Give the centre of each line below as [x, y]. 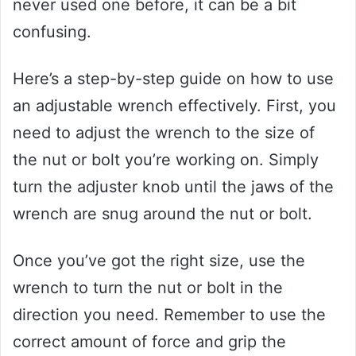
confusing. [52, 32]
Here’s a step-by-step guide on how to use [173, 79]
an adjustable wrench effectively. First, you [174, 106]
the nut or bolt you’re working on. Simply [166, 160]
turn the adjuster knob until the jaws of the [173, 187]
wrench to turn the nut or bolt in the [148, 288]
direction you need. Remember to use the [169, 315]
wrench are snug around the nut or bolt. [163, 214]
